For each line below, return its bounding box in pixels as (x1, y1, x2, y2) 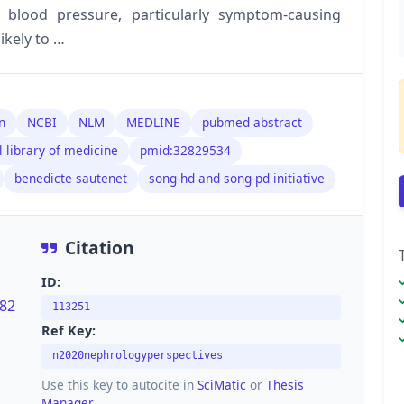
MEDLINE (126, 114, 180, 132)
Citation (65, 235, 134, 261)
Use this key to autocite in (41, 375, 197, 393)
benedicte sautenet (14, 170, 127, 188)
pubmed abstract (202, 114, 302, 132)
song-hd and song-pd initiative (149, 170, 325, 188)
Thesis (266, 375, 304, 393)
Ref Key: (41, 321, 96, 339)
